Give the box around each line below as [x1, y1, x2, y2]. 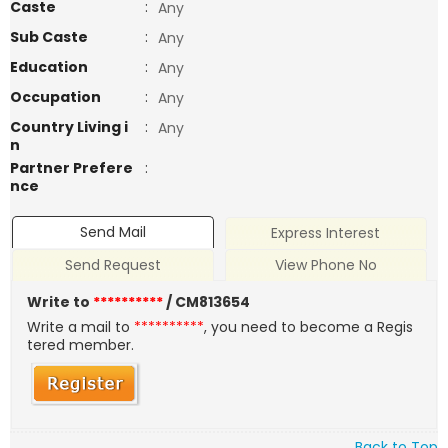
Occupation [10, 87, 101, 107]
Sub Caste [10, 27, 88, 47]
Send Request [65, 255, 162, 276]
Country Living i [10, 117, 128, 137]
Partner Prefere [10, 158, 133, 178]
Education [10, 57, 88, 77]
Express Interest [271, 223, 381, 244]
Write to [27, 292, 94, 313]
